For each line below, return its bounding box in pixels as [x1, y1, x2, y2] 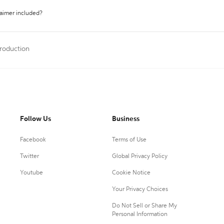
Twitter [20, 153, 39, 159]
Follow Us [20, 115, 51, 122]
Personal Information [111, 211, 167, 217]
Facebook [20, 137, 46, 143]
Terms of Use [111, 137, 146, 143]
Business [111, 115, 139, 122]
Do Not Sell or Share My [111, 203, 177, 209]
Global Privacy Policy [111, 153, 167, 159]
